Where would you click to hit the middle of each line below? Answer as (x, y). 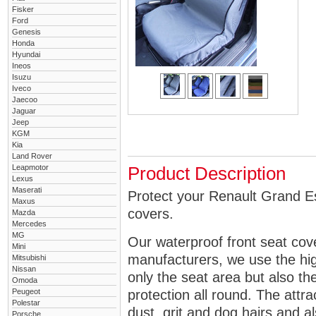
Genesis (26, 32)
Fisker (23, 9)
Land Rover (32, 156)
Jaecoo (25, 99)
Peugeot (26, 291)
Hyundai (26, 54)
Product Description (207, 174)
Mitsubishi (29, 257)
